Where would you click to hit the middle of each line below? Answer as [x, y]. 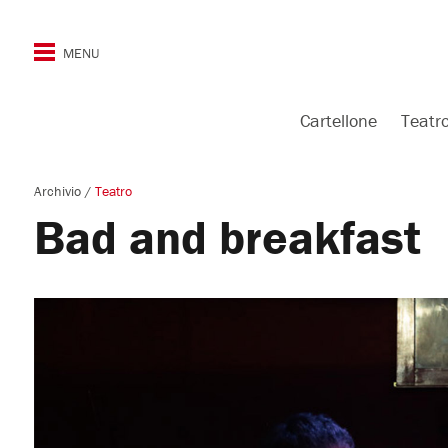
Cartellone [338, 120]
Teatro [113, 191]
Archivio [59, 191]
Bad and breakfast [227, 237]
